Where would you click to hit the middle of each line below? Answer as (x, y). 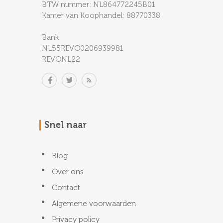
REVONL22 (61, 59)
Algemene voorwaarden (94, 204)
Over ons (68, 172)
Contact (66, 188)
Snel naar (65, 125)
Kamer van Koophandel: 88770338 (101, 15)
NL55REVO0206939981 (83, 48)
